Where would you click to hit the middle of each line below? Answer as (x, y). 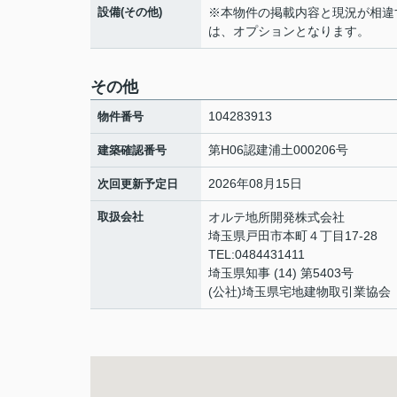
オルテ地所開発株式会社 (276, 217)
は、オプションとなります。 (289, 31)
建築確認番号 (132, 150)
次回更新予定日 (138, 184)
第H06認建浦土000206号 (278, 150)
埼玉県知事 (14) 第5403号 (281, 273)
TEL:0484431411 (257, 254)
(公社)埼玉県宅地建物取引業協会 (300, 292)
